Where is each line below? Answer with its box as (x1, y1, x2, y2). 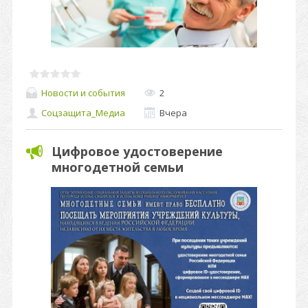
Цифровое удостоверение (52, 143, 223, 159)
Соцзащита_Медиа (41, 107, 125, 120)
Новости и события (41, 86, 125, 99)
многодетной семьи (52, 159, 184, 175)
